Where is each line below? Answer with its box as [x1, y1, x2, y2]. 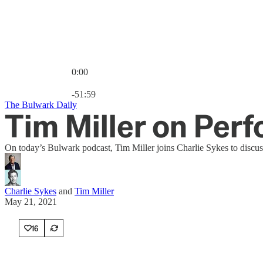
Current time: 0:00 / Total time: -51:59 [71, 77, 211, 87]
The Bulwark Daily [5, 100, 77, 110]
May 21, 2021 [5, 197, 57, 207]
